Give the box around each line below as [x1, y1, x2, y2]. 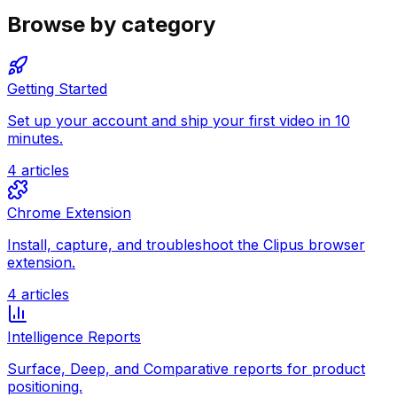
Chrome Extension [7, 203, 131, 222]
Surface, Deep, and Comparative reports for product [7, 359, 365, 378]
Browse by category [7, 11, 215, 37]
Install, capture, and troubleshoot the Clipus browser [7, 235, 365, 253]
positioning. [7, 377, 82, 395]
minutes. [7, 128, 63, 147]
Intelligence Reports [7, 327, 141, 346]
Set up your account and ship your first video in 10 [7, 111, 350, 129]
